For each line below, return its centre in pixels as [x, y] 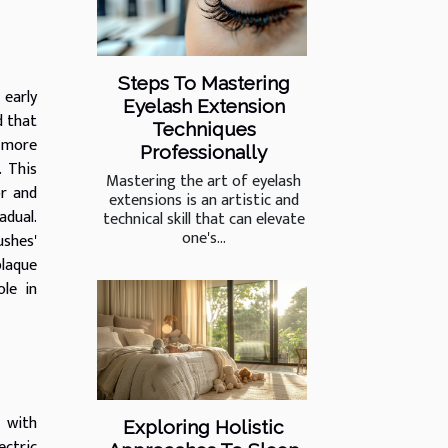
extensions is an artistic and [203, 200]
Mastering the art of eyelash [203, 181]
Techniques [203, 128]
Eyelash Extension [203, 105]
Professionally [203, 151]
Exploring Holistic [203, 426]
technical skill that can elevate [203, 219]
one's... [203, 238]
